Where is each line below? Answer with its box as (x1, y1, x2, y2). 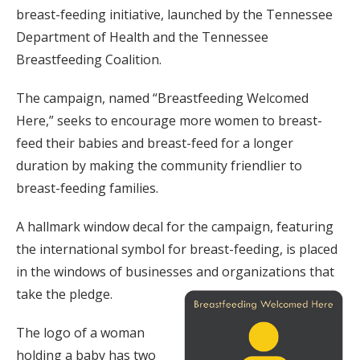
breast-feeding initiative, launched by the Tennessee (16, 5, 333, 23)
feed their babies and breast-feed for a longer (16, 133, 293, 152)
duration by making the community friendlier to (16, 156, 302, 174)
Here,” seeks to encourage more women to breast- (16, 111, 322, 129)
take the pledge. (16, 284, 112, 303)
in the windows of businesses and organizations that (16, 262, 334, 280)
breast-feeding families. (16, 178, 158, 197)
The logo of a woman (16, 323, 145, 342)
